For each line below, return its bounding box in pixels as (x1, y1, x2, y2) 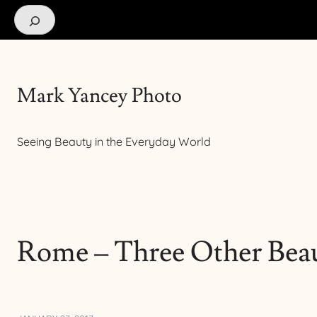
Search (13, 6, 50, 21)
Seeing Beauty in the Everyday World (17, 134, 211, 149)
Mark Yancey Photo (17, 83, 182, 109)
